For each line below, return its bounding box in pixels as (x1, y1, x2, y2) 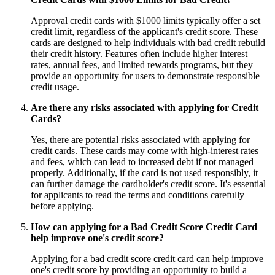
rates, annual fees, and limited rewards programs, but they (31, 59, 253, 70)
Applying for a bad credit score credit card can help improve (31, 253, 263, 264)
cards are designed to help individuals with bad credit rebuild (31, 37, 265, 48)
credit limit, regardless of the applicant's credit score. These (31, 26, 258, 37)
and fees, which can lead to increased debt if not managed (31, 156, 254, 167)
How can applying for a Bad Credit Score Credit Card (31, 221, 257, 232)
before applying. (31, 200, 94, 211)
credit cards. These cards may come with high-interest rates (31, 145, 258, 156)
